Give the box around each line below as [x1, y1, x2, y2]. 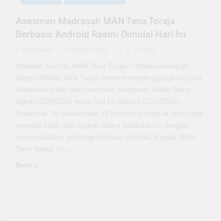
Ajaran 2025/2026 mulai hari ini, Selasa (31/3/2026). [16, 97, 181, 106]
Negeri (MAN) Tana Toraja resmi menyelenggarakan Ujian [16, 74, 201, 82]
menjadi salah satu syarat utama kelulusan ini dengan [16, 121, 187, 130]
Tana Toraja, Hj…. [16, 145, 73, 153]
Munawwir [22, 45, 53, 54]
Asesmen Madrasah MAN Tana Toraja [16, 15, 175, 27]
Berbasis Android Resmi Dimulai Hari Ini [16, 29, 186, 40]
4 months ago [64, 45, 107, 54]
